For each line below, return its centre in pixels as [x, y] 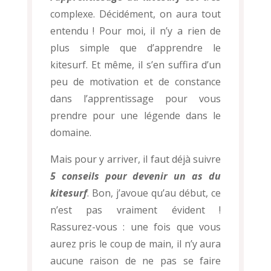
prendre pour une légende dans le [135, 116]
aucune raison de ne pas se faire [135, 261]
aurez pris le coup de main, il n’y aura [135, 244]
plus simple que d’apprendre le [135, 48]
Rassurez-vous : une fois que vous [135, 227]
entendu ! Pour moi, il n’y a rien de [135, 31]
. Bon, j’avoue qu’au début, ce [154, 193]
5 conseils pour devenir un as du [135, 176]
